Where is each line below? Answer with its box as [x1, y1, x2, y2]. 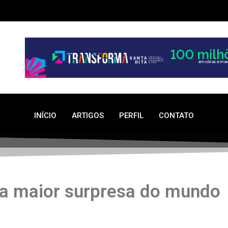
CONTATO [159, 111, 194, 121]
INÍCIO [34, 111, 56, 121]
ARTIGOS [72, 111, 104, 121]
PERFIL [119, 111, 144, 121]
